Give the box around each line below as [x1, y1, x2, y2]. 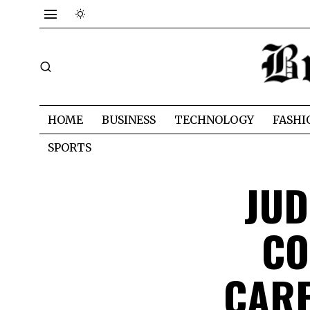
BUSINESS [102, 112, 156, 127]
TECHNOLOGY [174, 112, 254, 127]
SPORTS [48, 140, 91, 154]
